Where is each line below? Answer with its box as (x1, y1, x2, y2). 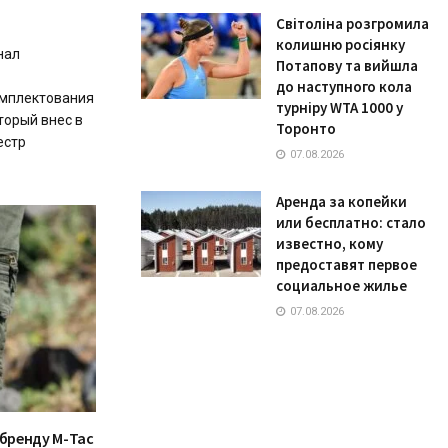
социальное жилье (276, 276, 407, 296)
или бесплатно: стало (276, 213, 426, 233)
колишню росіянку (276, 35, 405, 55)
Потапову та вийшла (276, 56, 418, 76)
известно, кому (276, 234, 383, 254)
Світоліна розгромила (276, 14, 429, 34)
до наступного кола (276, 77, 412, 97)
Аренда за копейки (276, 192, 407, 212)
